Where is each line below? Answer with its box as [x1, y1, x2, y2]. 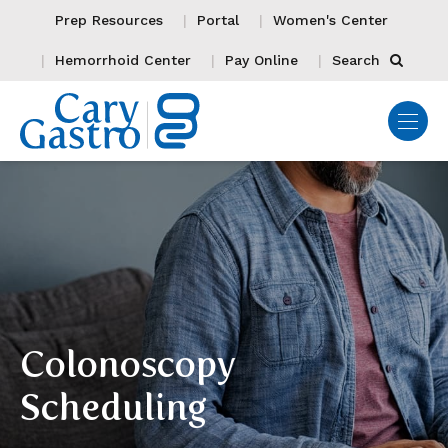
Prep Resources [55, 12, 163, 28]
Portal [197, 12, 239, 28]
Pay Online [224, 52, 298, 68]
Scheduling [20, 386, 207, 429]
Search [331, 52, 385, 68]
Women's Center [273, 12, 388, 28]
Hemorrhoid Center [54, 52, 191, 68]
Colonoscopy [20, 343, 235, 386]
